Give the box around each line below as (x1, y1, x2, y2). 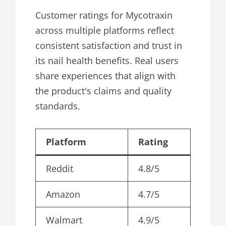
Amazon (46, 188, 80, 200)
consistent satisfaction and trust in (35, 39, 182, 51)
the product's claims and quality (35, 84, 172, 97)
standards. (35, 99, 80, 112)
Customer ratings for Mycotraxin (35, 9, 173, 21)
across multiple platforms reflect (35, 24, 174, 36)
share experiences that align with (35, 69, 176, 82)
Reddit (46, 162, 73, 175)
